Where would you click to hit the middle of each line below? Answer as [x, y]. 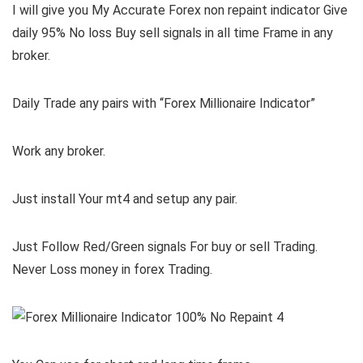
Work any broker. [59, 152]
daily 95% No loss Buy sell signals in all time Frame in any [173, 33]
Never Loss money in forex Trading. [112, 270]
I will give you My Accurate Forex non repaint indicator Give [180, 11]
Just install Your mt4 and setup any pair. [125, 199]
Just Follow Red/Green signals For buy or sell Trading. [165, 247]
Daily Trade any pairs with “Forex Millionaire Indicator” [164, 104]
